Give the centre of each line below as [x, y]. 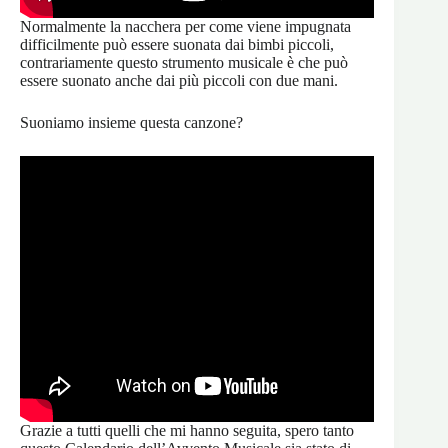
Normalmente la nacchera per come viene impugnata [185, 27]
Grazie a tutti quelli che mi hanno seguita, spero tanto [187, 431]
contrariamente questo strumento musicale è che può [184, 63]
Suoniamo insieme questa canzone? [131, 123]
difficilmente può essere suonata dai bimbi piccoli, [177, 45]
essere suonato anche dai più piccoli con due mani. [179, 81]
